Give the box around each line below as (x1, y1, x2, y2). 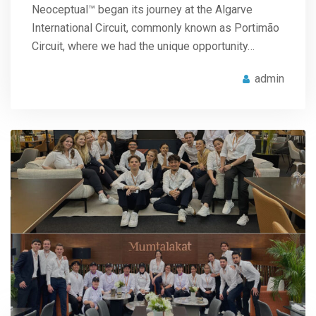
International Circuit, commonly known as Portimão (32, 20, 279, 35)
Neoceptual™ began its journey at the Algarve (32, 2, 253, 16)
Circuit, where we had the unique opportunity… (32, 39, 255, 53)
